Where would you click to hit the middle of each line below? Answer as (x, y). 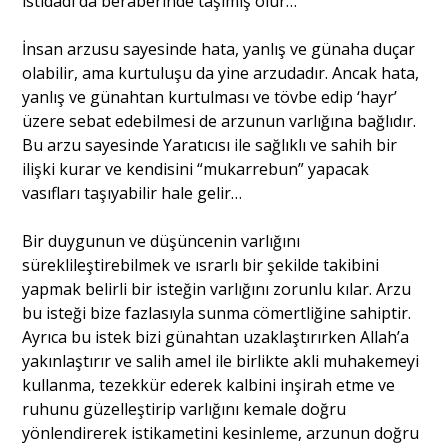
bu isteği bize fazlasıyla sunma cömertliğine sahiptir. (217, 312)
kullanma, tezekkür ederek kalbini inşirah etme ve (209, 384)
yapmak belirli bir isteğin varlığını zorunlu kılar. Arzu (217, 288)
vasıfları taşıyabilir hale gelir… (132, 192)
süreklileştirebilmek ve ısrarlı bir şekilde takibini (201, 264)
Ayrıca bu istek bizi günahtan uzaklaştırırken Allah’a (216, 336)
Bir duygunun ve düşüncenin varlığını (161, 240)
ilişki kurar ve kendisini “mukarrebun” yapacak (196, 168)
